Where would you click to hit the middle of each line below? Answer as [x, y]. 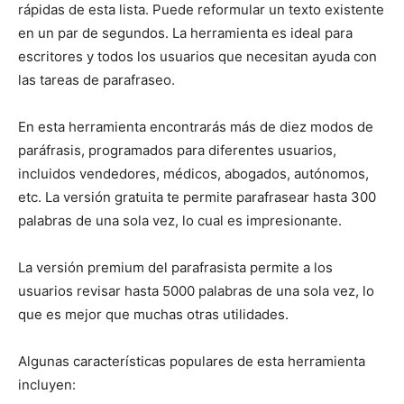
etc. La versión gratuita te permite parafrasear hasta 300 [197, 197]
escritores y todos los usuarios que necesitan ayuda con [197, 56]
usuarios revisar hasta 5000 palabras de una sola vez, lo [196, 290]
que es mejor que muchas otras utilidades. [153, 314]
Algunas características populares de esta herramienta [192, 361]
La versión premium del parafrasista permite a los [175, 267]
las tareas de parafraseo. [96, 79]
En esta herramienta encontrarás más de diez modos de [196, 126]
